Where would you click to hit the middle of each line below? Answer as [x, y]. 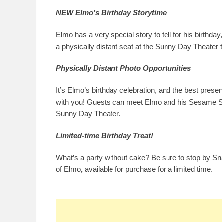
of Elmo [68, 169]
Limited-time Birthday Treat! [105, 136]
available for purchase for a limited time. [149, 169]
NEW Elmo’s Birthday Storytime [111, 13]
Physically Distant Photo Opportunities [123, 68]
